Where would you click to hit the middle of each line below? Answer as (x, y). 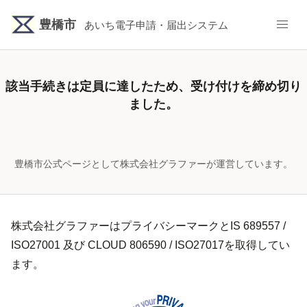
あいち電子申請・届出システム (156, 25)
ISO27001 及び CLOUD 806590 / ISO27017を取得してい (150, 245)
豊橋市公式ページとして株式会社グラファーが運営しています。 (153, 164)
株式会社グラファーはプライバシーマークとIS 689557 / (148, 226)
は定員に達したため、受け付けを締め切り (184, 86)
